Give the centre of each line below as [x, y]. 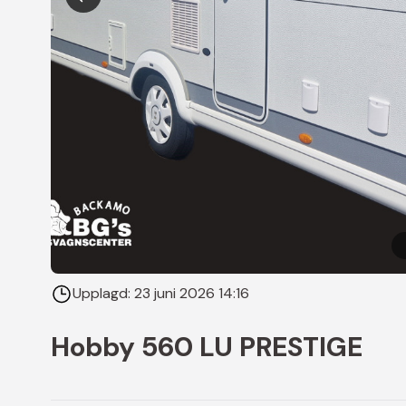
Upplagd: [103, 294]
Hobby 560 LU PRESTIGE [207, 346]
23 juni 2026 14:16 [192, 294]
